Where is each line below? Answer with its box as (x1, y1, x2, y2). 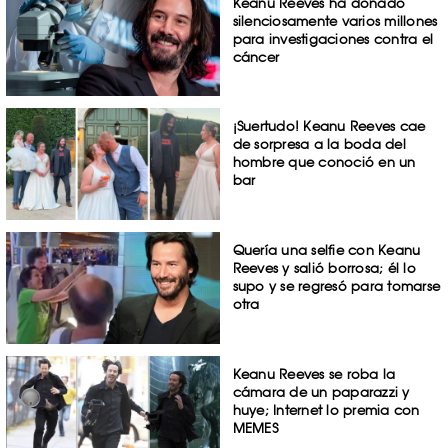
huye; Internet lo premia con (232, 401, 420, 418)
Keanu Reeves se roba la (232, 365, 396, 382)
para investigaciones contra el (232, 30, 434, 47)
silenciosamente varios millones (232, 12, 438, 29)
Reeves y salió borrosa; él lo (232, 260, 416, 277)
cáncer (232, 48, 280, 65)
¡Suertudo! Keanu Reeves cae (232, 118, 426, 135)
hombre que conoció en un (232, 154, 416, 171)
